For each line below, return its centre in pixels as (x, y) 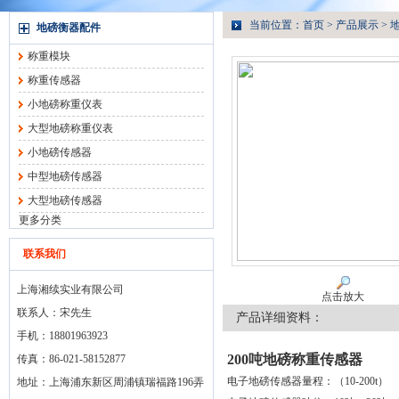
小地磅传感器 (60, 152)
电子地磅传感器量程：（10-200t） (308, 381)
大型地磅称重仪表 (70, 128)
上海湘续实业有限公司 (70, 289)
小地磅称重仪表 (65, 104)
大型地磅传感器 (65, 200)
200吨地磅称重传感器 (295, 359)
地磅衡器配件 (69, 28)
